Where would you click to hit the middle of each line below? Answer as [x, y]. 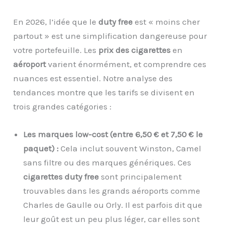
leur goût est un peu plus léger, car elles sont [112, 219]
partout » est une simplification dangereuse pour [110, 36]
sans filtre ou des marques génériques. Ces [107, 162]
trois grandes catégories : [63, 106]
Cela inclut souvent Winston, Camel [130, 148]
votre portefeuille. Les [56, 50]
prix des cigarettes [135, 50]
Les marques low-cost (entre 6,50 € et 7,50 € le [113, 134]
